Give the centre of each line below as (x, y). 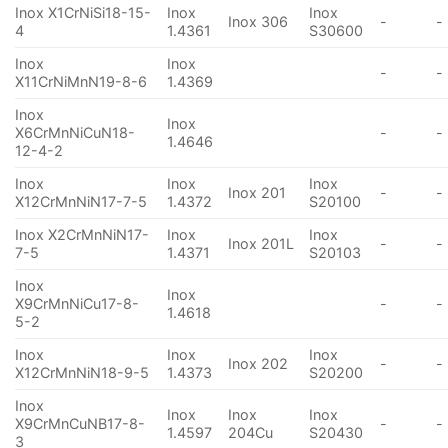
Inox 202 (258, 364)
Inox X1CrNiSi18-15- (83, 13)
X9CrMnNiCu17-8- (77, 304)
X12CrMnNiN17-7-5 (81, 202)
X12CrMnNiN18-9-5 (82, 373)
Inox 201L (261, 244)
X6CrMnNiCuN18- (75, 133)
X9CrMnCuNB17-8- (80, 424)
